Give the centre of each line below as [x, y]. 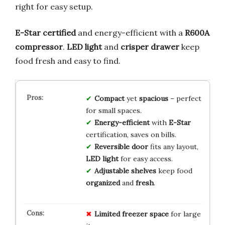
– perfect [185, 98]
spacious [153, 98]
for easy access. [145, 158]
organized [103, 183]
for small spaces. [114, 110]
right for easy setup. [54, 6]
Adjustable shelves [125, 171]
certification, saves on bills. [131, 134]
